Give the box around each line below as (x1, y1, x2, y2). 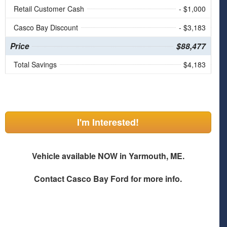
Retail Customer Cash (13, 4, 84, 14)
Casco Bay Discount (13, 22, 78, 33)
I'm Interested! (77, 116, 139, 129)
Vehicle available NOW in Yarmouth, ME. (31, 150, 184, 162)
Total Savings (13, 59, 57, 70)
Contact (34, 173, 67, 185)
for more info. (129, 173, 182, 185)
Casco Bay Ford (66, 173, 129, 185)
